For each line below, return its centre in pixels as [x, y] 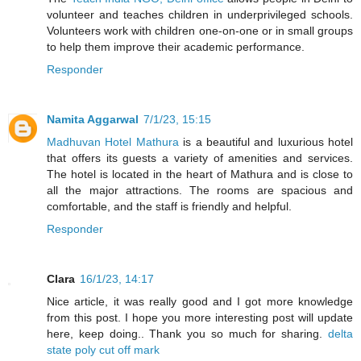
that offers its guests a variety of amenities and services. [200, 158]
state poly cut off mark [103, 350]
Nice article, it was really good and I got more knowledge [200, 302]
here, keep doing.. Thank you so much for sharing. [185, 334]
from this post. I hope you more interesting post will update [200, 318]
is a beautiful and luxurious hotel [266, 142]
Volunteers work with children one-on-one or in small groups [200, 31]
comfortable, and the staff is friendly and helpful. [169, 207]
